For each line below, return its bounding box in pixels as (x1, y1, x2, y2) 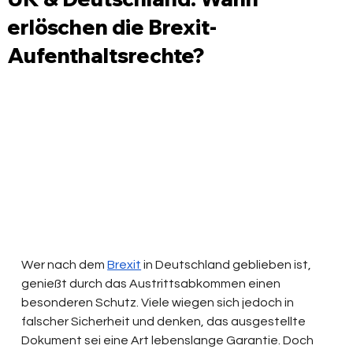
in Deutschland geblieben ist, (141, 258, 314, 272)
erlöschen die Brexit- (7, 13, 217, 40)
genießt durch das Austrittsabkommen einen (21, 277, 284, 291)
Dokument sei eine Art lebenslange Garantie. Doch (21, 334, 317, 347)
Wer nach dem (21, 258, 108, 272)
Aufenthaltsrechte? (7, 42, 205, 69)
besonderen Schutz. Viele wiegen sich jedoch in (21, 296, 297, 310)
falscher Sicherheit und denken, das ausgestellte (21, 315, 309, 329)
